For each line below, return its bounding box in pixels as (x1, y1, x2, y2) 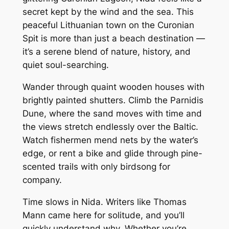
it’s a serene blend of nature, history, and (22, 46, 191, 57)
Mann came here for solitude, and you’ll (22, 210, 185, 220)
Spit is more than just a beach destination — (22, 33, 205, 43)
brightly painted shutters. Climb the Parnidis (22, 95, 203, 105)
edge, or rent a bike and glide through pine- (22, 148, 202, 158)
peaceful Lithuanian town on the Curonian (22, 19, 194, 30)
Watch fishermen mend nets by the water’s (22, 134, 198, 145)
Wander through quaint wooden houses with (22, 81, 204, 92)
